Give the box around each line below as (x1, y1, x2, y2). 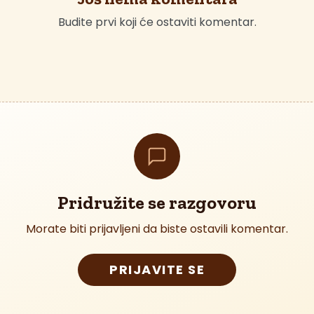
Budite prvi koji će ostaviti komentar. (57, 14, 257, 30)
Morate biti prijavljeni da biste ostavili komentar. (26, 221, 288, 237)
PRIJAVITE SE (109, 261, 205, 278)
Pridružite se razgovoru (57, 191, 257, 214)
